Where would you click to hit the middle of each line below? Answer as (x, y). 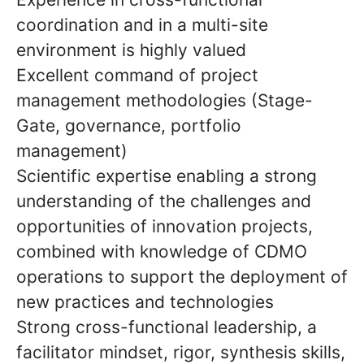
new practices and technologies (145, 302)
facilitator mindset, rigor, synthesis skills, (181, 352)
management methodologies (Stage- (165, 100)
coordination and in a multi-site (142, 25)
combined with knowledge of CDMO (162, 251)
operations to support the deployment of (182, 277)
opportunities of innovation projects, (165, 226)
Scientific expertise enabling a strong (167, 176)
